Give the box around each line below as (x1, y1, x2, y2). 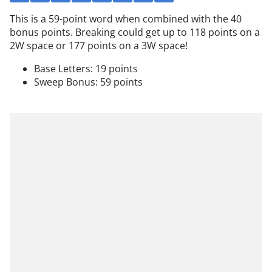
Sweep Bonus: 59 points (34, 75, 143, 89)
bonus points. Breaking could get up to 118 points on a (10, 25, 260, 39)
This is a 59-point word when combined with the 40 (10, 12, 242, 26)
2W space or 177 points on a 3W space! (10, 39, 188, 53)
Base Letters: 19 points (34, 62, 138, 76)
